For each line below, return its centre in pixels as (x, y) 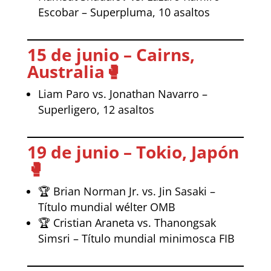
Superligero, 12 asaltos (96, 109)
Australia (66, 71)
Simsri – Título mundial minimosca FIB (136, 238)
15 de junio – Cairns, (111, 54)
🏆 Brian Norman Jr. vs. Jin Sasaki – (126, 191)
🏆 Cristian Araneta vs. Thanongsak (127, 222)
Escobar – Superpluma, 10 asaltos (124, 12)
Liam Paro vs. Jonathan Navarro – (122, 93)
